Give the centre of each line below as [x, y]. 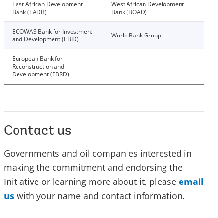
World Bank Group [136, 35]
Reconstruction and [38, 66]
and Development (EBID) [45, 39]
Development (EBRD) [41, 74]
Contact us [37, 131]
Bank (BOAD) [129, 12]
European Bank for [37, 59]
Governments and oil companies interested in [98, 153]
